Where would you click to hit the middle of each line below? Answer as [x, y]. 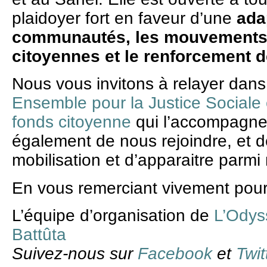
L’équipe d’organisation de [113, 216]
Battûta [39, 235]
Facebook [175, 254]
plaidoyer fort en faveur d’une [124, 18]
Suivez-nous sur [75, 254]
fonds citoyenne [72, 122]
